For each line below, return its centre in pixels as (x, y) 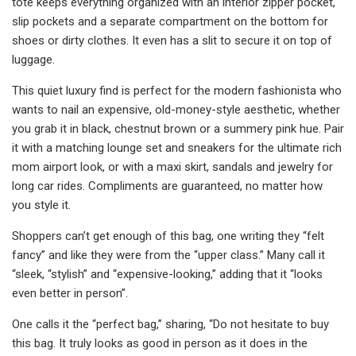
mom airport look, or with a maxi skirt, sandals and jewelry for (172, 166)
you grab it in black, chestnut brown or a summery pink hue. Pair (178, 128)
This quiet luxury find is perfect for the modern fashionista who (177, 90)
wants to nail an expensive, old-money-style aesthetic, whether (176, 109)
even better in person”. (70, 293)
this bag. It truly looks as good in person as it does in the (160, 343)
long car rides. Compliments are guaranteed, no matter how (167, 186)
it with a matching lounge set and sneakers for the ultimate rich (177, 147)
